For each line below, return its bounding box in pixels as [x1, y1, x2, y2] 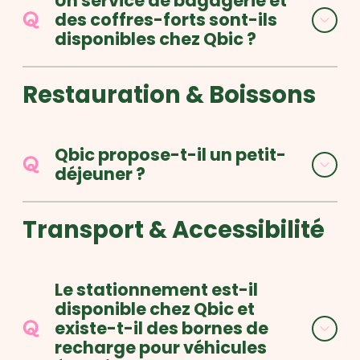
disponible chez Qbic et [55, 297, 255, 321]
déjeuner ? [55, 162, 145, 186]
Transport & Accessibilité [22, 214, 325, 246]
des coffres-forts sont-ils [55, 8, 277, 31]
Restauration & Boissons [22, 79, 316, 111]
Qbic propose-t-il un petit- [55, 143, 286, 166]
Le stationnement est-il [55, 278, 258, 301]
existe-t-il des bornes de [55, 317, 268, 340]
